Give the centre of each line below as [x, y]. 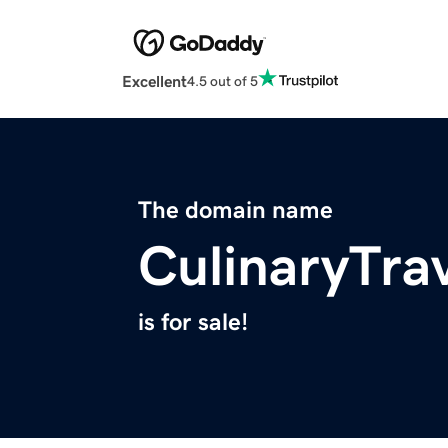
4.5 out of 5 [222, 80]
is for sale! [193, 322]
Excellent [154, 81]
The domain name [235, 210]
